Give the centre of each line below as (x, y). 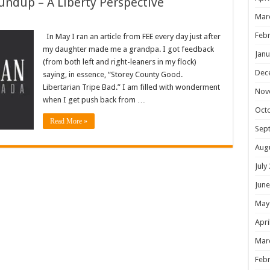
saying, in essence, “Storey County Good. (112, 75)
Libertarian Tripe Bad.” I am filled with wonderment (131, 87)
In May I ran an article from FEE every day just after (131, 37)
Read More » (68, 121)
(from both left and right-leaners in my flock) (119, 62)
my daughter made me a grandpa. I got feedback (128, 49)
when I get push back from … (94, 100)
